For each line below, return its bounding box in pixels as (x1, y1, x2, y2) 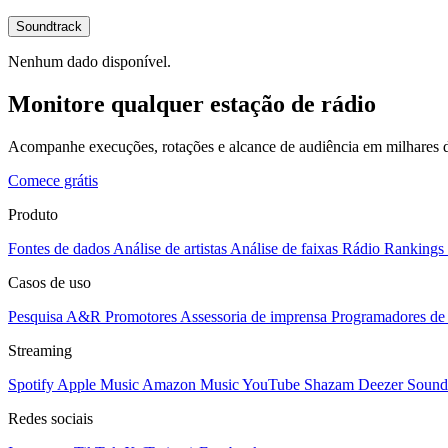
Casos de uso (8, 273, 91, 291)
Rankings (384, 239, 444, 257)
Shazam (304, 375, 354, 393)
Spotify (8, 375, 54, 393)
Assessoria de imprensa (180, 307, 327, 325)
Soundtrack (16, 18, 82, 34)
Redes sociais (8, 409, 93, 427)
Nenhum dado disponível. (8, 52, 171, 70)
